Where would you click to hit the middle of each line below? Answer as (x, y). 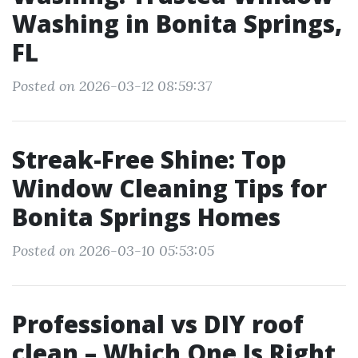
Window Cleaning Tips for (169, 188)
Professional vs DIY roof (158, 324)
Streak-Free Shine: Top (149, 159)
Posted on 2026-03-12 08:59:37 (112, 86)
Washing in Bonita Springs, (177, 24)
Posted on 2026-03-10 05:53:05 (113, 251)
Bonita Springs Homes (146, 217)
